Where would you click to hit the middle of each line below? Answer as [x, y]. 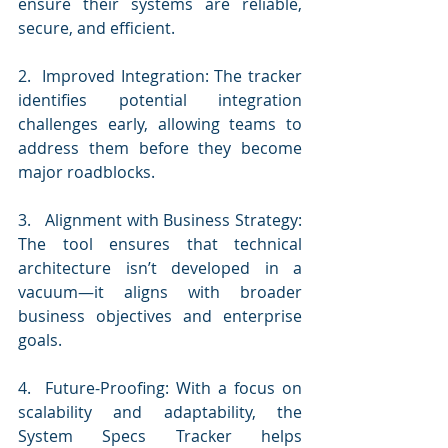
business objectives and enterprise [160, 315]
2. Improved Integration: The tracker [160, 75]
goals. [40, 339]
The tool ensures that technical [160, 243]
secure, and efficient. [96, 27]
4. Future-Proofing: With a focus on [160, 387]
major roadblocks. [86, 171]
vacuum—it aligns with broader [160, 291]
